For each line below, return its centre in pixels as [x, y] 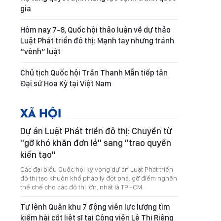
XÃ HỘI [41, 112]
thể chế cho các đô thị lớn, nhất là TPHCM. [82, 187]
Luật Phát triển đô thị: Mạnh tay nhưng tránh [97, 41]
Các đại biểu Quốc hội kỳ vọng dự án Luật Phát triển [97, 169]
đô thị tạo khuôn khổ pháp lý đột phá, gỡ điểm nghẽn [99, 178]
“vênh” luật [40, 52]
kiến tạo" [38, 155]
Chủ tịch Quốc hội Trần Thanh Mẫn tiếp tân [94, 73]
